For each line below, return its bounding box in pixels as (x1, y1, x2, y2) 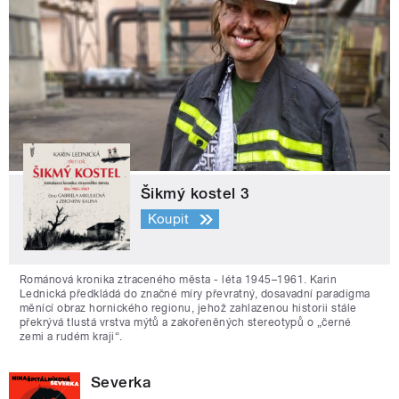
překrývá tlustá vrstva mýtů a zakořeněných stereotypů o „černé (20, 315, 352, 329)
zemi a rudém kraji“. (20, 330, 123, 343)
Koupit (147, 211, 190, 228)
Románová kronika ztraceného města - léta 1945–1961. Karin (20, 273, 338, 286)
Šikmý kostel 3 (141, 183, 250, 202)
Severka (91, 372, 151, 391)
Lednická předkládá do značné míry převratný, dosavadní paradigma (20, 287, 370, 300)
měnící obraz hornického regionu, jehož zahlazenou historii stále (20, 301, 357, 314)
